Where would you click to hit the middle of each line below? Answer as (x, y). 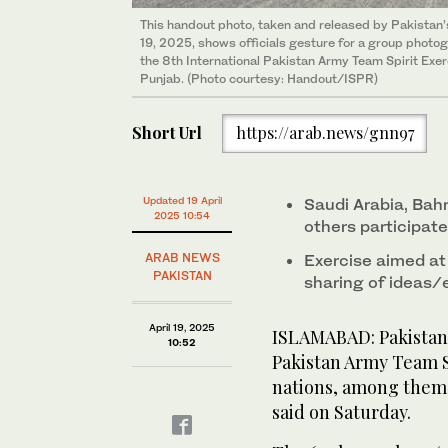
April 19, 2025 (182, 327)
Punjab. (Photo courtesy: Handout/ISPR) (259, 78)
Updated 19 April (182, 200)
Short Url (167, 133)
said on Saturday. (343, 412)
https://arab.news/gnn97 (324, 133)
